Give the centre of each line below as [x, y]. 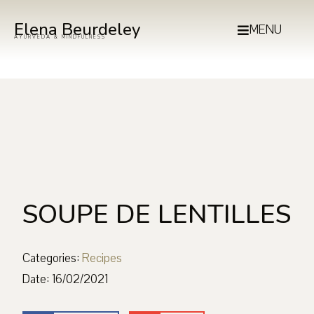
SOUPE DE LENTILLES [157, 215]
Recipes [102, 259]
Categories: [51, 259]
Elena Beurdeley [77, 29]
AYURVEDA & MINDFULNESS [60, 37]
